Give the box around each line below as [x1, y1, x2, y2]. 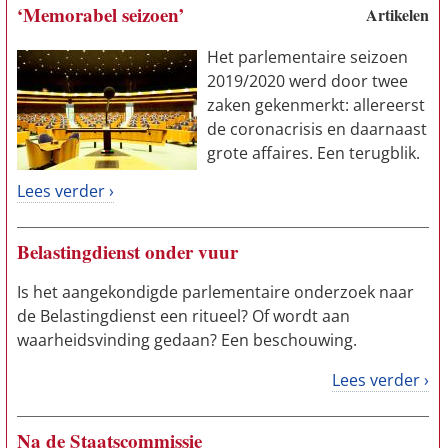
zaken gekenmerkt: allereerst [207, 94, 425, 116]
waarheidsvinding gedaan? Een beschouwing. [17, 329, 357, 351]
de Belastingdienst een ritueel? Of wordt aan [17, 305, 350, 327]
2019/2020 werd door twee [207, 70, 408, 92]
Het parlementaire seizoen [207, 46, 408, 68]
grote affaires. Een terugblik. [207, 142, 420, 164]
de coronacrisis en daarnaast [207, 118, 427, 140]
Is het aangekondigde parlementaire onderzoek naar [17, 281, 414, 303]
